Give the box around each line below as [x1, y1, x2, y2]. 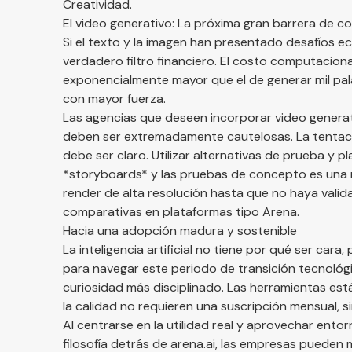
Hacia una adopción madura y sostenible [63, 222, 297, 240]
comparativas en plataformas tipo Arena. [63, 203, 299, 221]
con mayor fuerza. [63, 90, 166, 108]
